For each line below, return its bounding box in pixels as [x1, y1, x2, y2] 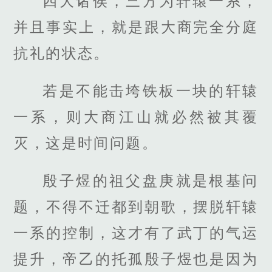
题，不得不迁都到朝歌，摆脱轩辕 [13, 199, 259, 216]
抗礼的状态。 [13, 44, 110, 61]
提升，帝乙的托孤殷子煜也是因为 [13, 251, 259, 268]
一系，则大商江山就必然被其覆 [13, 109, 259, 126]
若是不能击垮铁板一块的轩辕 [42, 83, 259, 100]
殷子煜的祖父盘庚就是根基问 [42, 172, 259, 189]
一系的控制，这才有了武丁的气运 [13, 225, 259, 242]
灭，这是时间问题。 [13, 135, 158, 152]
